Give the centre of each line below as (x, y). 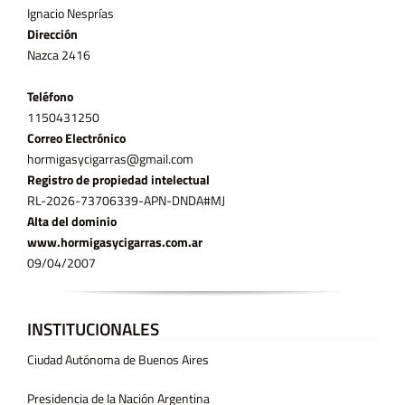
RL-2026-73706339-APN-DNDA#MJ (126, 200)
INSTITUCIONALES (93, 329)
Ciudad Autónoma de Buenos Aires (118, 359)
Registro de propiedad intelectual (118, 179)
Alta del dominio (71, 221)
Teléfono (50, 96)
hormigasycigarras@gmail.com (110, 158)
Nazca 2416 (58, 54)
